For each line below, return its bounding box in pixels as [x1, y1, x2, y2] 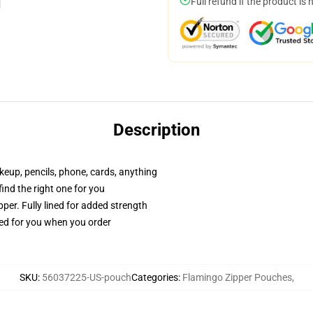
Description [113, 120, 200, 140]
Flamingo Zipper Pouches [182, 272, 292, 283]
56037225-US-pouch [41, 272, 131, 283]
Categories [131, 272, 178, 283]
